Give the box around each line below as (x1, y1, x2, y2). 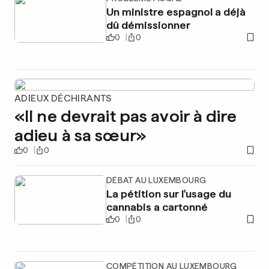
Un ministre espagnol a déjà (106, 5, 246, 18)
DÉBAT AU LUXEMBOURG (106, 175, 207, 185)
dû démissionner (106, 19, 190, 31)
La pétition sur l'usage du (106, 187, 231, 200)
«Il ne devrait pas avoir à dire (14, 106, 237, 126)
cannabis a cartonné (106, 201, 208, 213)
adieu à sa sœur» (14, 125, 146, 145)
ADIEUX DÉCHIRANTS (14, 92, 112, 104)
